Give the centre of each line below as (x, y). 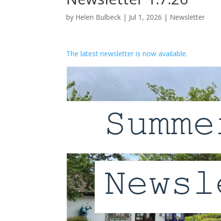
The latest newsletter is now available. (127, 53)
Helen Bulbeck (98, 17)
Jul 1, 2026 (146, 17)
